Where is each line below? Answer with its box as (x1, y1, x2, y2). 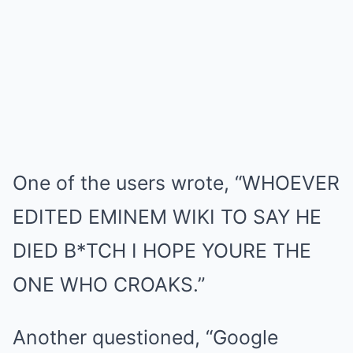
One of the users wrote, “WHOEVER (13, 170, 340, 195)
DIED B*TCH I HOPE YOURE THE (13, 238, 311, 262)
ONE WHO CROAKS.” (13, 272, 205, 296)
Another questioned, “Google (13, 325, 278, 349)
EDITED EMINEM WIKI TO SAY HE (13, 204, 321, 229)
